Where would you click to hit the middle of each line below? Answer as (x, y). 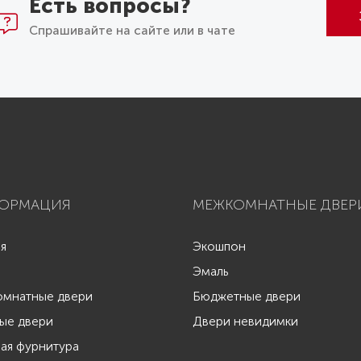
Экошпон (219, 247)
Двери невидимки (245, 322)
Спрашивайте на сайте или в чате (132, 31)
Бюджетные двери (247, 297)
